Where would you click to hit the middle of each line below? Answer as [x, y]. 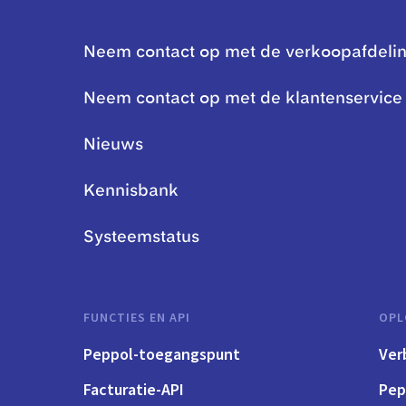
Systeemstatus [141, 237]
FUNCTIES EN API [137, 317]
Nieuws [113, 145]
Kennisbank [131, 191]
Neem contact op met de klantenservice [243, 98]
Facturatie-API [134, 389]
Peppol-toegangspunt [162, 353]
